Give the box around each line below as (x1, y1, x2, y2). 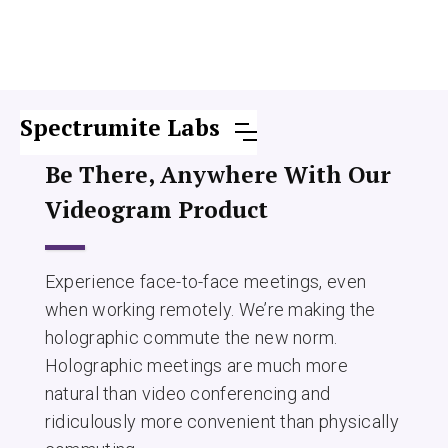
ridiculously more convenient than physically (44, 410, 399, 432)
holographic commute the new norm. (44, 326, 338, 348)
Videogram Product (44, 193, 268, 225)
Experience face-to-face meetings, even (44, 270, 367, 292)
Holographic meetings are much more (44, 354, 348, 376)
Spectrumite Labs (20, 111, 220, 143)
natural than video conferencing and (44, 382, 331, 404)
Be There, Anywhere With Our (44, 158, 391, 190)
